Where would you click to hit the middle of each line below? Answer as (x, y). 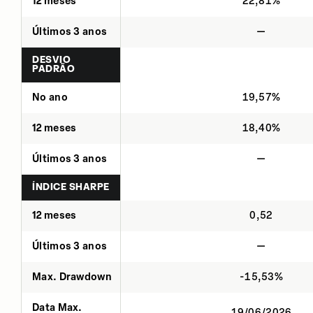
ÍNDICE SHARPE (71, 187)
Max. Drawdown (72, 277)
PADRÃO (54, 69)
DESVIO (52, 60)
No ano (50, 97)
